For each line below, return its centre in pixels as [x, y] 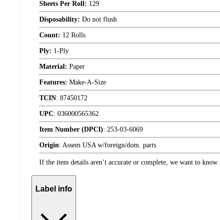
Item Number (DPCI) [71, 130]
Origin [49, 145]
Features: [53, 82]
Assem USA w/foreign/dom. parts [109, 145]
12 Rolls [73, 35]
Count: [50, 35]
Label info [54, 189]
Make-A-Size [87, 82]
